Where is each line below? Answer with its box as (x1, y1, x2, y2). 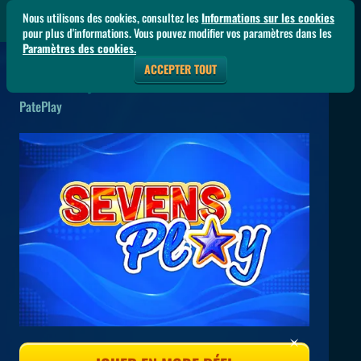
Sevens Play (19, 72, 94, 96)
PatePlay (19, 97, 62, 116)
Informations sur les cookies (201, 9, 334, 26)
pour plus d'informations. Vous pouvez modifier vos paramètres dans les (23, 24, 332, 41)
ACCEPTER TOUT (144, 60, 217, 77)
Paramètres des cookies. (23, 39, 136, 56)
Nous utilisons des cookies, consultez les (23, 9, 201, 26)
